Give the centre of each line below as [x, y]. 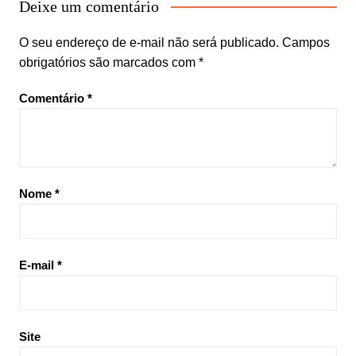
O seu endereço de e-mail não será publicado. [149, 42]
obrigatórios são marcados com [108, 62]
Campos [306, 42]
